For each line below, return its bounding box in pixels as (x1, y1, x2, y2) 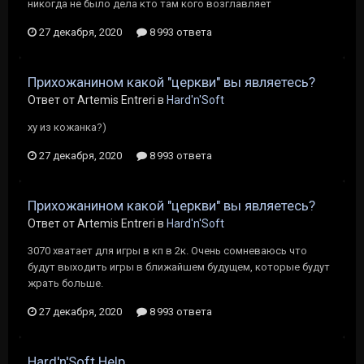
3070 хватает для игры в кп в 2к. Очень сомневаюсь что (28, 245, 307, 257)
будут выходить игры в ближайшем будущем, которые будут (28, 261, 330, 273)
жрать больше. (28, 277, 103, 289)
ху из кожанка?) (28, 121, 106, 133)
